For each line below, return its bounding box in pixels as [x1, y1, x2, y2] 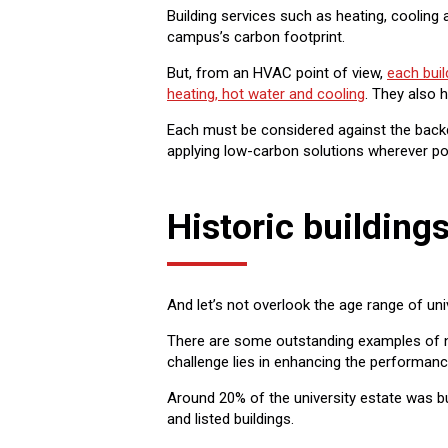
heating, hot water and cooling [167, 85, 365, 104]
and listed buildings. [167, 409, 298, 428]
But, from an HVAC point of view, [167, 64, 387, 83]
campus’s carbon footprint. [167, 28, 345, 47]
